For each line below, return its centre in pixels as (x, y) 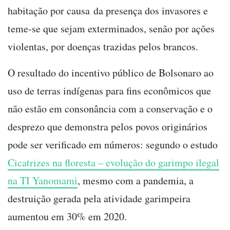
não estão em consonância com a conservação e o (110, 108)
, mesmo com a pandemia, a (136, 180)
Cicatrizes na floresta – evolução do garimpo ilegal (113, 162)
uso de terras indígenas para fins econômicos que (109, 90)
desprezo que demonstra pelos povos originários (108, 126)
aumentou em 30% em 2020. (69, 216)
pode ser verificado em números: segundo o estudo (113, 144)
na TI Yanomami (43, 180)
